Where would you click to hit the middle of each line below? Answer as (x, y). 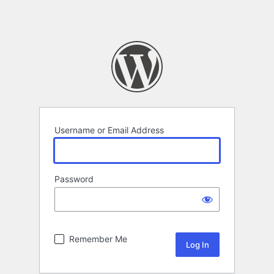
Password (74, 179)
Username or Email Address (109, 130)
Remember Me (98, 239)
